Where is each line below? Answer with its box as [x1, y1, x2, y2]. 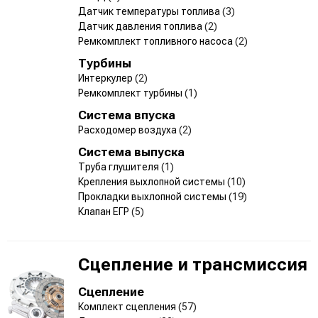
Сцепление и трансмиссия [78, 254, 307, 275]
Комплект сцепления [78, 300, 178, 312]
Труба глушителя [78, 160, 161, 172]
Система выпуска [78, 144, 185, 159]
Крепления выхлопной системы [78, 175, 227, 187]
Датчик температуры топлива [78, 5, 222, 17]
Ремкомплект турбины [78, 87, 185, 99]
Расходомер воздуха [78, 124, 179, 136]
